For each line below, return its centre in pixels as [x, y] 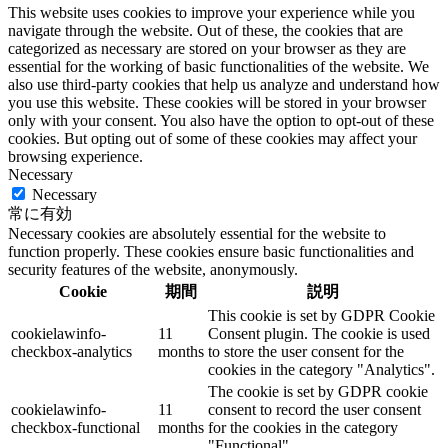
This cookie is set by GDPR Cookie [321, 315]
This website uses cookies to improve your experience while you [211, 12]
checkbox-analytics [71, 351]
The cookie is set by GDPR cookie [318, 391]
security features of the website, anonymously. [153, 269]
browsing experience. [75, 156]
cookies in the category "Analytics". [321, 369]
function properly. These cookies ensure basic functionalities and [211, 251]
